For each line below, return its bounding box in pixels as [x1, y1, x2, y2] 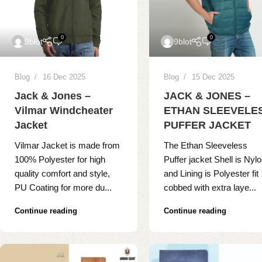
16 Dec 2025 [43, 73, 85, 82]
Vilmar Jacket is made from [15, 140, 120, 151]
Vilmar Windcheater [15, 105, 113, 117]
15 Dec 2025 [192, 73, 235, 82]
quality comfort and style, [15, 168, 110, 179]
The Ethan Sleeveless [164, 140, 248, 151]
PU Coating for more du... [15, 182, 112, 193]
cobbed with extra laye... [164, 182, 257, 193]
